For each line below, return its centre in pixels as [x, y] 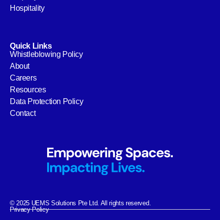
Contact [23, 113]
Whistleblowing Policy [46, 55]
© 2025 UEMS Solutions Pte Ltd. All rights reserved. [81, 203]
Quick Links [31, 46]
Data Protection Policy [47, 102]
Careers [23, 78]
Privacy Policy [29, 210]
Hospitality [27, 8]
